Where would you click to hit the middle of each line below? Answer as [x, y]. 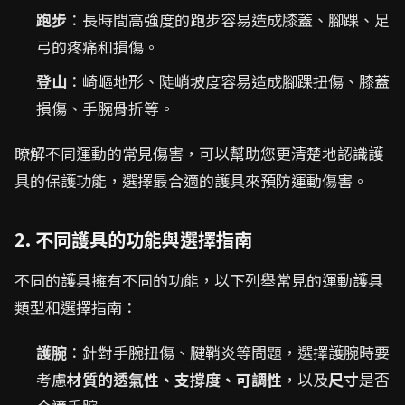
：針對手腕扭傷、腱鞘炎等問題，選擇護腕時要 [228, 352]
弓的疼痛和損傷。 [98, 47]
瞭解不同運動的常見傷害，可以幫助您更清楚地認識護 [199, 153]
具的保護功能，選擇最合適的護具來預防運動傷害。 [191, 180]
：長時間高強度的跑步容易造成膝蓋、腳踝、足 [228, 19]
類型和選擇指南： [76, 307]
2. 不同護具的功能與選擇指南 [133, 239]
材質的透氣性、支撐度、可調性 [174, 379]
